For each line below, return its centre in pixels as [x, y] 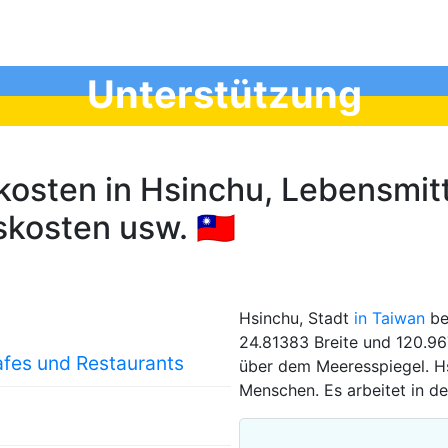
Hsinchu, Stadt [296, 318]
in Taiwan [389, 318]
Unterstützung [224, 94]
